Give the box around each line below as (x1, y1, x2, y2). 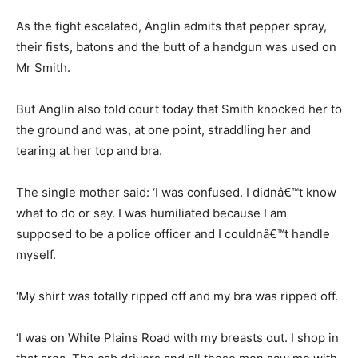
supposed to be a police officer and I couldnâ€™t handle (16, 226, 330, 242)
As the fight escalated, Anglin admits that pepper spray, (16, 18, 327, 34)
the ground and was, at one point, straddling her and (16, 122, 311, 138)
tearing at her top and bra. (16, 143, 162, 159)
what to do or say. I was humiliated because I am (16, 205, 287, 221)
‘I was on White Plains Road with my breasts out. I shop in (16, 330, 339, 346)
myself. (16, 247, 56, 263)
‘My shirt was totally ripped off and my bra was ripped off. (16, 288, 338, 304)
